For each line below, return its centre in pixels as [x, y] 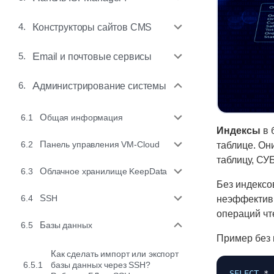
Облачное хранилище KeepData [107, 171]
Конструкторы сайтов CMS [95, 27]
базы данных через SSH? [101, 265]
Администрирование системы [103, 86]
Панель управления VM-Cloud [103, 144]
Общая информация [85, 117]
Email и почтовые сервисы [96, 56]
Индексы [239, 131]
